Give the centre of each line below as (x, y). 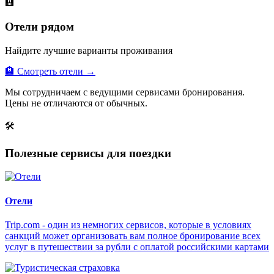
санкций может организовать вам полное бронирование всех (133, 235)
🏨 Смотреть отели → (50, 71)
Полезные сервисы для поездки (88, 153)
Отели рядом (39, 27)
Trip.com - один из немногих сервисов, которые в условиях (128, 224)
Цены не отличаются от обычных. (76, 103)
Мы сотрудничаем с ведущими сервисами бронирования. (125, 92)
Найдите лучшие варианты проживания (89, 50)
